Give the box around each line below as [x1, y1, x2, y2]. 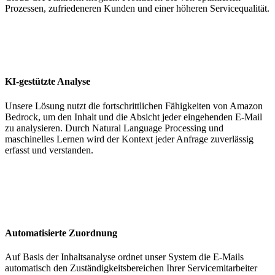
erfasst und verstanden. [5, 144, 93, 155]
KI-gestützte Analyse [5, 76, 90, 87]
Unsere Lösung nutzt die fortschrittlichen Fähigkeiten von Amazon [5, 100, 263, 111]
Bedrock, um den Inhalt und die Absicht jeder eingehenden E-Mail [5, 111, 262, 122]
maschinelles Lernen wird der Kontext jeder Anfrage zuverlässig [5, 133, 254, 144]
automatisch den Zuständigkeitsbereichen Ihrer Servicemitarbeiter [5, 263, 257, 274]
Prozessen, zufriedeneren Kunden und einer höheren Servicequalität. [5, 3, 269, 14]
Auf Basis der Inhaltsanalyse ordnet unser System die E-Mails [5, 252, 244, 263]
